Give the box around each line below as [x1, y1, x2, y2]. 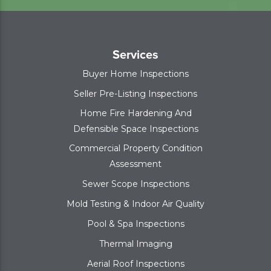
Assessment [109, 158, 162, 170]
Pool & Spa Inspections [87, 218, 184, 230]
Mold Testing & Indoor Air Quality [67, 198, 204, 210]
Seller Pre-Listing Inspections [74, 88, 197, 100]
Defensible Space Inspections [73, 123, 198, 135]
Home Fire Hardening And [79, 108, 192, 119]
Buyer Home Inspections [82, 68, 189, 80]
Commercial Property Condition [68, 143, 203, 154]
